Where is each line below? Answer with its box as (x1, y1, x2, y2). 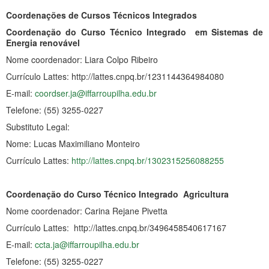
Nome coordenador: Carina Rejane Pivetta (6, 204, 168, 217)
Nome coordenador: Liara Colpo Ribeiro (6, 53, 158, 65)
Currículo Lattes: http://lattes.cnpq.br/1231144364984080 (6, 70, 224, 82)
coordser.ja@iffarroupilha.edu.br (35, 86, 157, 99)
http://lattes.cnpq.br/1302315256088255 (71, 154, 224, 166)
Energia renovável (6, 36, 80, 49)
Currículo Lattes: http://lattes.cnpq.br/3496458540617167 (6, 221, 226, 234)
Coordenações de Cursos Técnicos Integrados (6, 8, 197, 21)
